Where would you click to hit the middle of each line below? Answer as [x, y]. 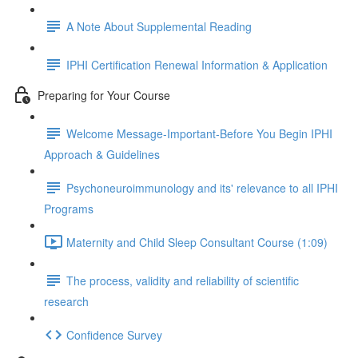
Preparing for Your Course [104, 95]
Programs [69, 209]
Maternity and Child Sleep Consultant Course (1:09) [197, 242]
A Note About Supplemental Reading [159, 26]
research [66, 301]
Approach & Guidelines [102, 154]
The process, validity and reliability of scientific [183, 280]
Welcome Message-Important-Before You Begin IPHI [199, 133]
